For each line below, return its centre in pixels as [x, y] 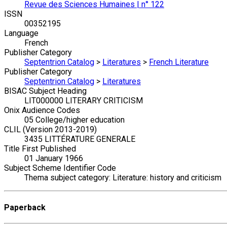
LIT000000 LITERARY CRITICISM [84, 101]
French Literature [179, 62]
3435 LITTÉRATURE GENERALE [80, 139]
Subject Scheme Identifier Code [60, 168]
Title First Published [40, 149]
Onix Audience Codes [42, 110]
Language [21, 33]
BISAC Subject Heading [45, 91]
